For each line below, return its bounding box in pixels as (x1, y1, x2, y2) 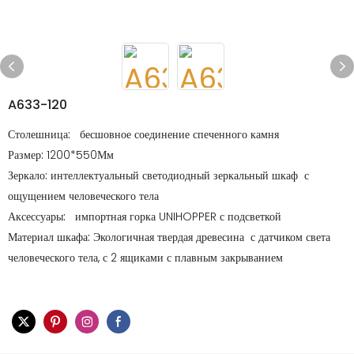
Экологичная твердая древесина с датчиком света (93, 229, 330, 245)
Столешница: (8, 126, 73, 142)
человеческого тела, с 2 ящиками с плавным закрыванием (8, 250, 286, 265)
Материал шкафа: (8, 229, 93, 245)
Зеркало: (8, 168, 51, 183)
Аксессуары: (8, 209, 69, 224)
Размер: (8, 147, 47, 163)
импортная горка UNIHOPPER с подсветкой (69, 209, 284, 224)
